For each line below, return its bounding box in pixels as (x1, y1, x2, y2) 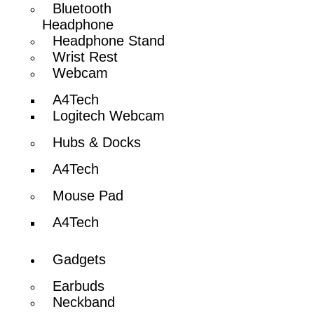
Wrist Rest (53, 48, 118, 64)
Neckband (53, 294, 116, 310)
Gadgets (53, 251, 107, 267)
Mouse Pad (53, 187, 124, 203)
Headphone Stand (53, 32, 165, 48)
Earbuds (53, 278, 105, 294)
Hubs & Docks (53, 134, 142, 150)
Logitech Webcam (53, 107, 165, 123)
